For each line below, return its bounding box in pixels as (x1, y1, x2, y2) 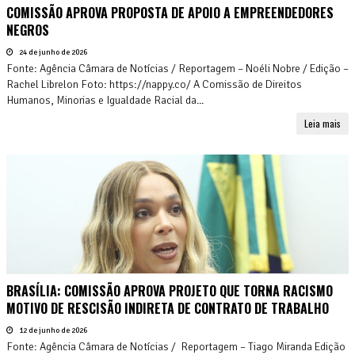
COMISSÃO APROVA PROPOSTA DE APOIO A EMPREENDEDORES (6, 2, 334, 22)
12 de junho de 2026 (17, 325, 87, 335)
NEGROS (6, 20, 49, 40)
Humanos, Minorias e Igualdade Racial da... (6, 93, 204, 107)
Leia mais (304, 116, 341, 130)
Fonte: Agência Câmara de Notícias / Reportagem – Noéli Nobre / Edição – (6, 61, 349, 75)
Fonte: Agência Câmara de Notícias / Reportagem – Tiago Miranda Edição (6, 339, 345, 353)
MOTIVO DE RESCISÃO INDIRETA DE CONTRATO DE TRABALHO (6, 298, 329, 318)
